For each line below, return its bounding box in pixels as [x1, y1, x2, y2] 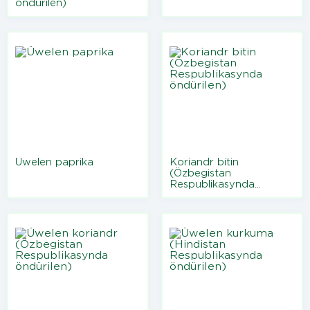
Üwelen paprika [15, 156, 93, 168]
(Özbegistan [169, 167, 231, 179]
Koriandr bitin [169, 156, 239, 168]
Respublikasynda [169, 179, 255, 190]
